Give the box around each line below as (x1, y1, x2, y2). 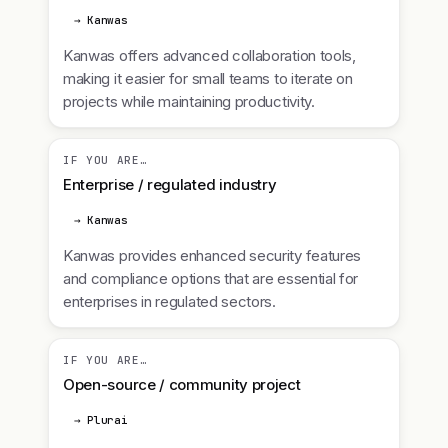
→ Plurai (74, 413, 128, 427)
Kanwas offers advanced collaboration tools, (63, 46, 356, 65)
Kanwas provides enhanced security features (63, 246, 362, 265)
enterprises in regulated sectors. (63, 292, 276, 311)
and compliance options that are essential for (63, 269, 359, 288)
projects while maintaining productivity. (63, 92, 315, 111)
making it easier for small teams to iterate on (63, 69, 353, 88)
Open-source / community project (63, 375, 301, 394)
